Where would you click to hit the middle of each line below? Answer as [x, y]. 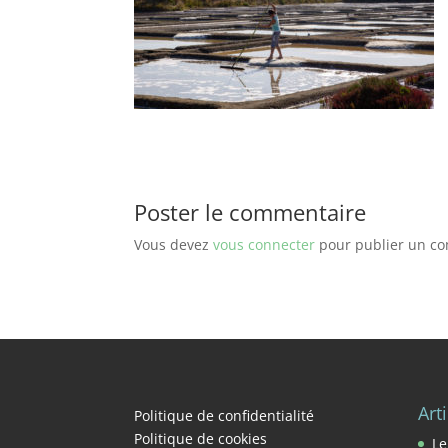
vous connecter [264, 244]
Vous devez [174, 244]
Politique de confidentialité [224, 415]
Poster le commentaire [250, 212]
